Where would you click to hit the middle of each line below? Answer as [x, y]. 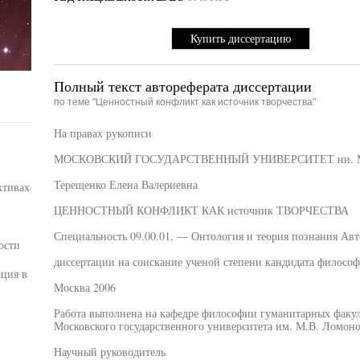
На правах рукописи [102, 133]
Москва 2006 [84, 287]
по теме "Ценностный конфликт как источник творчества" [184, 102]
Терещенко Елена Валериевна [125, 184]
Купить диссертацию [241, 38]
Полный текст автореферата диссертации [182, 86]
